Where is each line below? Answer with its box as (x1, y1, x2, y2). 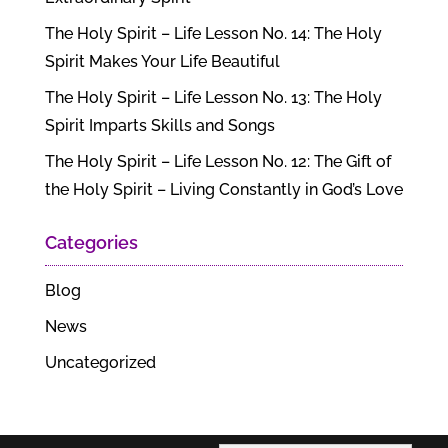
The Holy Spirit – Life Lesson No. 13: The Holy (44, 87, 382, 107)
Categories (44, 231, 138, 253)
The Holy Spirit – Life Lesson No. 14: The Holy (44, 23, 382, 43)
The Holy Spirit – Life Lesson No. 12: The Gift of (44, 151, 391, 171)
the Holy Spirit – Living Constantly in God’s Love (44, 179, 403, 199)
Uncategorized (44, 352, 156, 372)
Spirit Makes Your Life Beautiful (44, 51, 280, 71)
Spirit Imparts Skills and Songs (44, 115, 275, 135)
